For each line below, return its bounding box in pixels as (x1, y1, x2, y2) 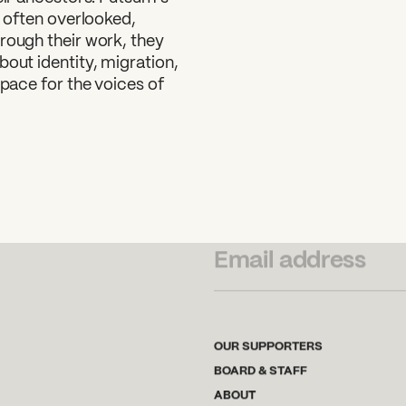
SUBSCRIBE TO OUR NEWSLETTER (214, 205, 369, 216)
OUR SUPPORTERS (214, 337, 323, 351)
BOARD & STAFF (214, 362, 307, 375)
